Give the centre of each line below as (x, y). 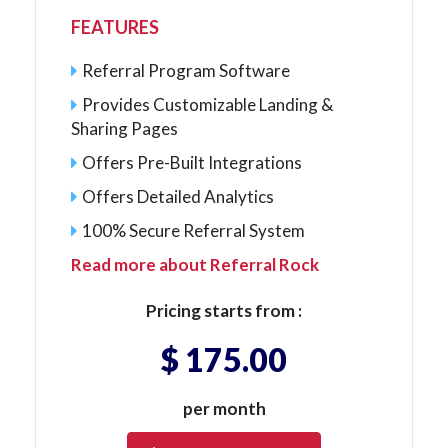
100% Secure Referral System (193, 230)
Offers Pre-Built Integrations (192, 162)
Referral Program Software (186, 70)
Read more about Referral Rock (195, 264)
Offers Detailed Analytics (178, 196)
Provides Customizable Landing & (207, 104)
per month (224, 408)
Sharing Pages (124, 128)
